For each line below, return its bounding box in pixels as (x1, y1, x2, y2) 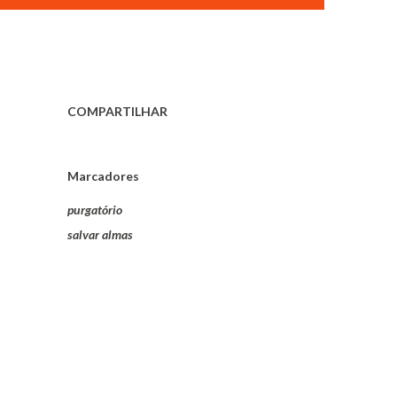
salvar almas (67, 227, 133, 243)
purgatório (67, 202, 122, 218)
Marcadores (67, 168, 139, 184)
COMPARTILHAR (67, 104, 167, 120)
